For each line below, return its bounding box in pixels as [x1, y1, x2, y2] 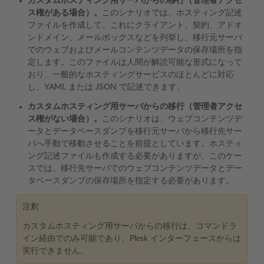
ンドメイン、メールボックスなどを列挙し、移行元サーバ [28, 34, 242, 42]
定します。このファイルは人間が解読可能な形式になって [28, 58, 242, 67]
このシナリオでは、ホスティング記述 [102, 9, 242, 17]
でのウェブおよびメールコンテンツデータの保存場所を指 [28, 46, 242, 54]
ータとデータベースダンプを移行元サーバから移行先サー [28, 127, 242, 136]
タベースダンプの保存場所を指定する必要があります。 [28, 177, 234, 185]
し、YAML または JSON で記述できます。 [28, 83, 185, 91]
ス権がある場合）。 [28, 9, 102, 17]
